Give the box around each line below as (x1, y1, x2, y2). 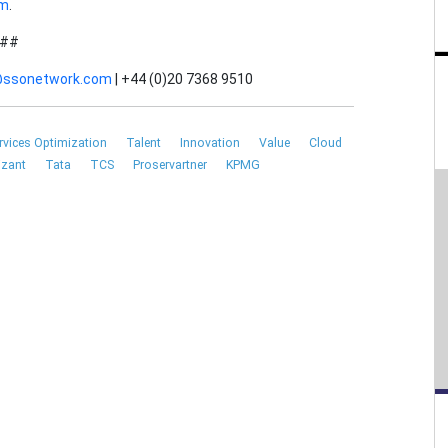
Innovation (180, 136, 243, 151)
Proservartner (133, 158, 210, 173)
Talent (126, 136, 164, 151)
